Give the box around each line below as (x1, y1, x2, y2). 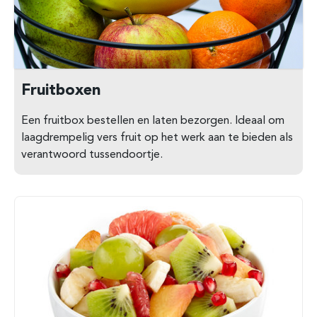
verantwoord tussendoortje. (21, 149, 163, 161)
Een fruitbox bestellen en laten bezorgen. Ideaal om (21, 115, 284, 127)
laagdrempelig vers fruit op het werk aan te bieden (21, 132, 279, 144)
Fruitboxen (21, 80, 100, 99)
